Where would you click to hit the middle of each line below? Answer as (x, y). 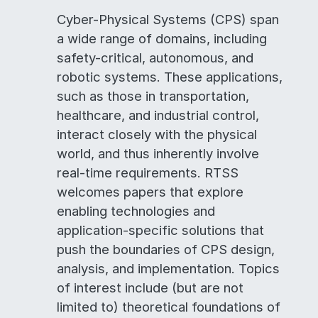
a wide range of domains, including (162, 38)
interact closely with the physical (157, 134)
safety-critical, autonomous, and (155, 57)
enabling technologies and (136, 211)
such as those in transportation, (153, 96)
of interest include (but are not (150, 287)
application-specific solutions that (160, 230)
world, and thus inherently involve (158, 153)
